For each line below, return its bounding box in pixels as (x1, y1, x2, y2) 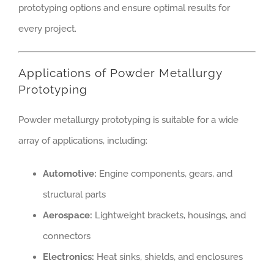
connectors (43, 230, 91, 242)
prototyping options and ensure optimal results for (18, 2, 230, 14)
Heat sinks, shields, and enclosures (94, 251, 243, 262)
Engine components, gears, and (97, 168, 232, 179)
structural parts (43, 188, 106, 200)
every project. (18, 23, 76, 35)
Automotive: (43, 168, 97, 179)
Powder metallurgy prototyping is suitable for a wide (18, 114, 239, 125)
